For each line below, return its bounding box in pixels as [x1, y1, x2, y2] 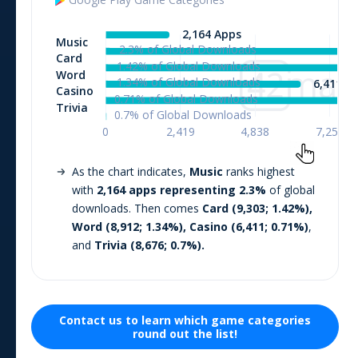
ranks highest [223, 163, 295, 179]
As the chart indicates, [72, 163, 186, 179]
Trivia [94, 237, 127, 253]
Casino [189, 218, 228, 234]
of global [266, 181, 315, 197]
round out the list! [133, 325, 237, 341]
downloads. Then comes [72, 200, 202, 216]
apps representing [125, 181, 239, 197]
